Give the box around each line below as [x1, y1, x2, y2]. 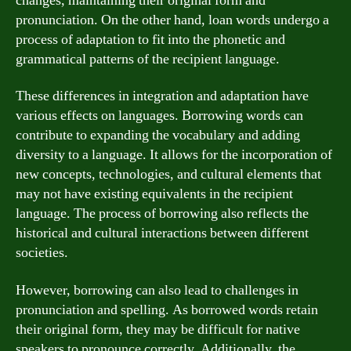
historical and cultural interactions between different [16, 224, 309, 242]
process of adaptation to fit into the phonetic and [16, 30, 285, 49]
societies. [16, 244, 68, 262]
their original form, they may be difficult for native [16, 320, 300, 338]
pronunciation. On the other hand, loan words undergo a [16, 10, 329, 29]
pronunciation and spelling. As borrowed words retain [16, 300, 318, 319]
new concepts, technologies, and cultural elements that [16, 165, 321, 183]
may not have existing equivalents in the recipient [16, 185, 293, 203]
